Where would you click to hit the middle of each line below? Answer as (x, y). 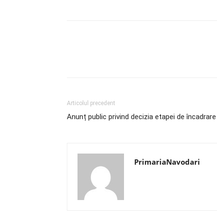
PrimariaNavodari (167, 162)
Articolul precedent (91, 103)
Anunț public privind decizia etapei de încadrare (141, 117)
